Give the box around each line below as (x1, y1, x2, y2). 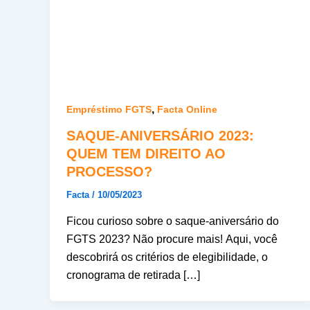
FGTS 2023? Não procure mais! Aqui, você (66, 232, 277, 245)
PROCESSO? (66, 164, 152, 180)
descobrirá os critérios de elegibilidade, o (66, 250, 268, 263)
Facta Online (157, 103, 217, 115)
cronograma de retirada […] (66, 268, 200, 281)
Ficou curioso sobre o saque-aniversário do (66, 215, 279, 227)
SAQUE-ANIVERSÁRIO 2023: (66, 128, 254, 144)
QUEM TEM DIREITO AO (66, 146, 226, 162)
